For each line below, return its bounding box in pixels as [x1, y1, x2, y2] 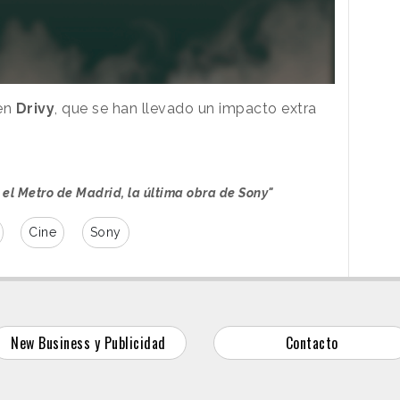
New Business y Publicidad [11, 332, 166, 354]
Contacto [285, 332, 338, 354]
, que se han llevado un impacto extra [54, 100, 317, 118]
